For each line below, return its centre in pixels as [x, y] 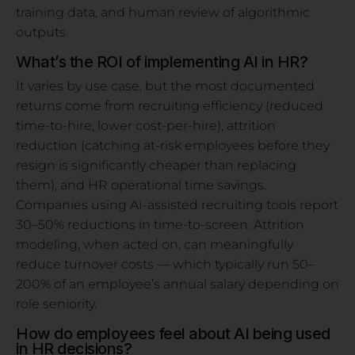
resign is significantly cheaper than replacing [156, 165]
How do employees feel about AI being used [173, 333]
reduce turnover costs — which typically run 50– [165, 264]
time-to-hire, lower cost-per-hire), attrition [146, 125]
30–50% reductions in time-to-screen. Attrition [160, 224]
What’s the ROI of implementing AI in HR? [162, 61]
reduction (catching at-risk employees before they [173, 145]
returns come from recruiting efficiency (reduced [170, 105]
